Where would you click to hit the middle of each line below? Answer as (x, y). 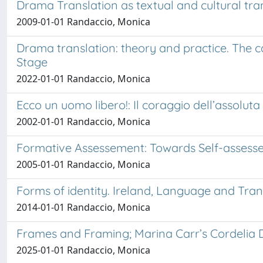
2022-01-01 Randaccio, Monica (83, 79)
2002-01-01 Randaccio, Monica (83, 122)
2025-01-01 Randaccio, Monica (83, 250)
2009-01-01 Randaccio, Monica (83, 22)
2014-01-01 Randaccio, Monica (83, 207)
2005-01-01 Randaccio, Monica (83, 164)
